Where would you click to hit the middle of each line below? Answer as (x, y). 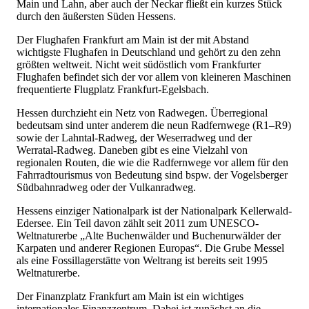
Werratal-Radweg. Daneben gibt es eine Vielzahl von (132, 150)
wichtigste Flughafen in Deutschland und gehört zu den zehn (149, 52)
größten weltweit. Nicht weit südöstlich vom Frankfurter (139, 64)
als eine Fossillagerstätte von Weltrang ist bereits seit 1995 (142, 260)
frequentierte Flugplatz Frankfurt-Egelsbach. (113, 89)
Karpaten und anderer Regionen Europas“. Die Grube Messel (150, 248)
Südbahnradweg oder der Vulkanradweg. (106, 187)
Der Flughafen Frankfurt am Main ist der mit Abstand (133, 39)
